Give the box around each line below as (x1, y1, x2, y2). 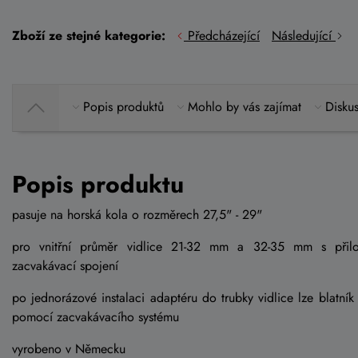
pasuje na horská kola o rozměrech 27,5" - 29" (12, 205, 262, 224)
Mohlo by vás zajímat (188, 97, 301, 116)
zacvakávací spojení (12, 256, 118, 275)
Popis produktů (83, 97, 164, 116)
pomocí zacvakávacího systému (12, 307, 179, 326)
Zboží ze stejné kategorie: (12, 26, 165, 45)
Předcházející (184, 26, 260, 45)
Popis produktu (12, 166, 184, 201)
